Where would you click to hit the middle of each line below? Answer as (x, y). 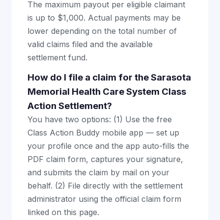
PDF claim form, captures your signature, (105, 159)
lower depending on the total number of (102, 31)
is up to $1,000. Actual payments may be (104, 18)
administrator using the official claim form (104, 199)
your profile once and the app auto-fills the (108, 146)
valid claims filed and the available (90, 44)
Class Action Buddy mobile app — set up (103, 133)
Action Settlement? (70, 106)
